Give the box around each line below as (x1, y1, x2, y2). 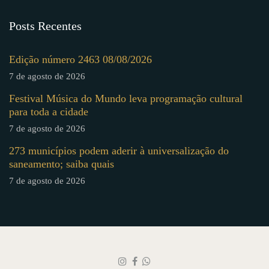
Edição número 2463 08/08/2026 (9, 53, 152, 65)
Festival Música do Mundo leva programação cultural (9, 92, 243, 104)
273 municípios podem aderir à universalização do (9, 144, 229, 157)
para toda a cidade (9, 105, 88, 118)
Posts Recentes (9, 19, 82, 32)
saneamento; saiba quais (9, 157, 114, 170)
